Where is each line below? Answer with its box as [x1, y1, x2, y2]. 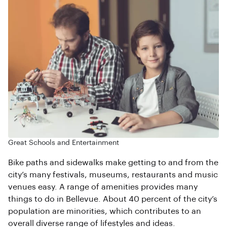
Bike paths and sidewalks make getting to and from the [8, 159, 218, 167]
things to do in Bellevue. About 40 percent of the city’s [8, 195, 217, 204]
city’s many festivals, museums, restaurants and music [8, 171, 218, 179]
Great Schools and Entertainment [8, 139, 119, 147]
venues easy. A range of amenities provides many [8, 183, 198, 192]
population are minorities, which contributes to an [8, 207, 201, 216]
